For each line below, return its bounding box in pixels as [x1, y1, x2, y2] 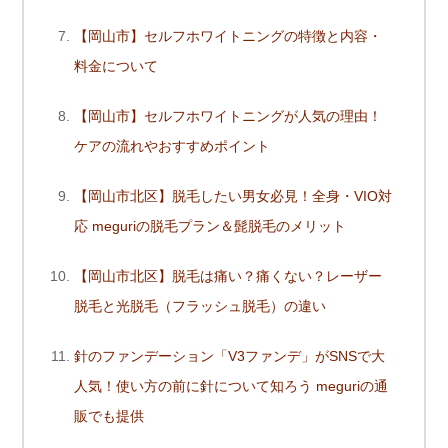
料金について [74, 58, 158, 75]
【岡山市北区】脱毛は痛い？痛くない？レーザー [74, 268, 382, 285]
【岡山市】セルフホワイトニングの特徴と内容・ [74, 28, 382, 45]
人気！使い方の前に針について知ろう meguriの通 [74, 378, 388, 395]
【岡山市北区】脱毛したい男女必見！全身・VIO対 [74, 188, 392, 205]
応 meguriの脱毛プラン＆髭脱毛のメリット [74, 218, 346, 235]
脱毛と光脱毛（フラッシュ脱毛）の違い [74, 298, 326, 315]
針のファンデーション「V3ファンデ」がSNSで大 [74, 348, 385, 365]
